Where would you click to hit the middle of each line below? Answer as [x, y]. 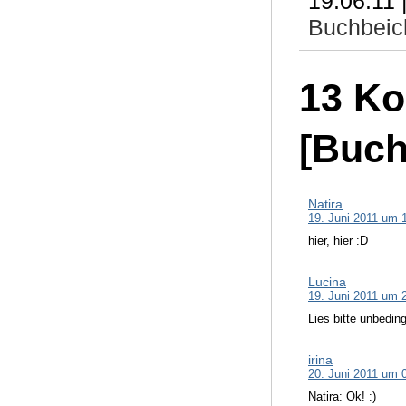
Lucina [327, 282]
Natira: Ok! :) [342, 397]
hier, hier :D [338, 241]
